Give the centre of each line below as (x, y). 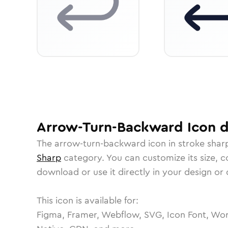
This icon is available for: (88, 201)
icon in (162, 144)
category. (84, 158)
